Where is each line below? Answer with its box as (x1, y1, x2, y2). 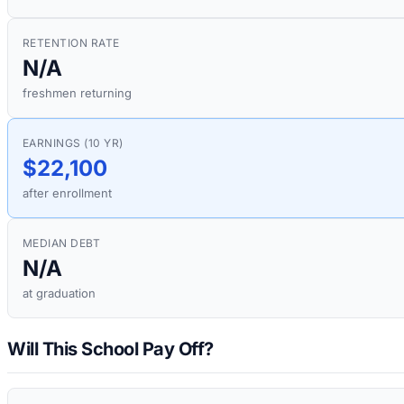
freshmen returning (23, 86, 132, 101)
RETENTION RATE (23, 36, 120, 50)
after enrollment (23, 186, 112, 201)
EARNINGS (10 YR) (23, 136, 124, 151)
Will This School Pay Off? (7, 337, 214, 360)
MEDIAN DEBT (23, 236, 101, 251)
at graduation (23, 286, 96, 301)
